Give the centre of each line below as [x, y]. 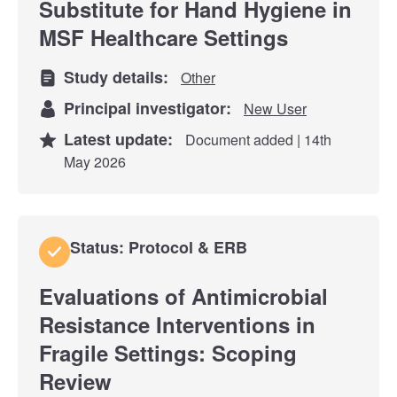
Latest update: [123, 139]
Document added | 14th [257, 139]
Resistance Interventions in [177, 324]
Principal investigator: [152, 108]
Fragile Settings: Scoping [168, 352]
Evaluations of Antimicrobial [183, 296]
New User [275, 108]
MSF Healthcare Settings [163, 37]
